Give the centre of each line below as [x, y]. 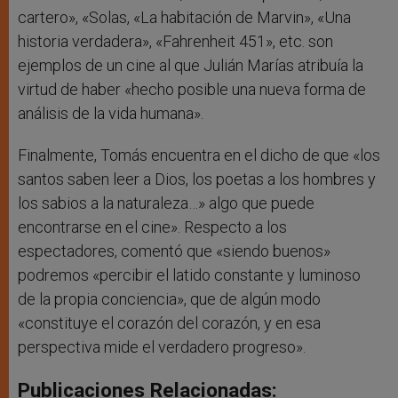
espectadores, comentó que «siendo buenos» [174, 251]
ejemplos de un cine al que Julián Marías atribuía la [191, 66]
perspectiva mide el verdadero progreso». [162, 347]
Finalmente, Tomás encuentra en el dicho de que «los [199, 155]
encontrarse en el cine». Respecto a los [152, 227]
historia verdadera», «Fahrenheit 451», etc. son [175, 42]
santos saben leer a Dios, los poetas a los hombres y [197, 179]
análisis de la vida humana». [111, 114]
